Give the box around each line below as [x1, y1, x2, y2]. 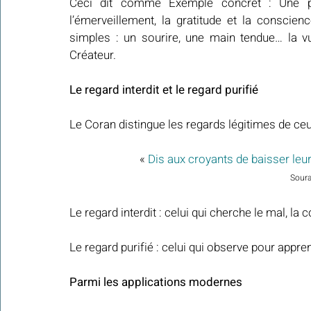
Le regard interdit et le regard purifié [69, 81, 258, 99]
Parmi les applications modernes [69, 274, 242, 292]
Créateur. [69, 47, 116, 65]
